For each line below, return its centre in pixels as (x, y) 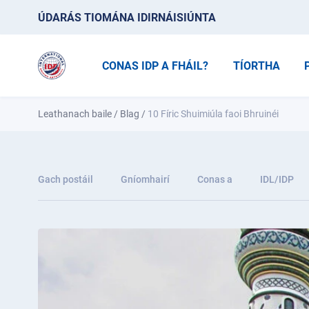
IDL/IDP (277, 179)
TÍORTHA (256, 66)
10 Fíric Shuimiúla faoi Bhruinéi (213, 114)
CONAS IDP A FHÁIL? (155, 66)
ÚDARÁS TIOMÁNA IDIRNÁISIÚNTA (127, 17)
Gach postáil (66, 179)
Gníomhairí (145, 179)
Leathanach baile (75, 114)
